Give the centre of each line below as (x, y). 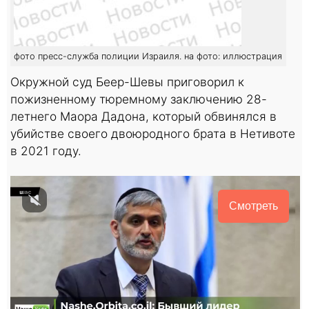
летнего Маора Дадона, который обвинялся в (143, 116)
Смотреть (253, 206)
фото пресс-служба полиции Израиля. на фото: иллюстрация (148, 56)
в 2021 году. (46, 150)
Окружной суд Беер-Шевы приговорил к (127, 81)
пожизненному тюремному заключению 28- (139, 99)
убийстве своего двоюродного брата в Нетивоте (153, 133)
